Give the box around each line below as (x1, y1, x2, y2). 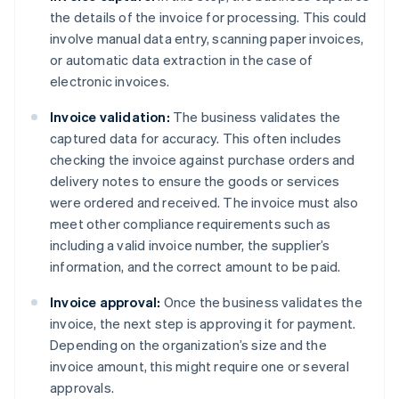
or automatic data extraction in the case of (50, 51, 313, 69)
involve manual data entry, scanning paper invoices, (50, 29, 364, 48)
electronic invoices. (50, 72, 169, 91)
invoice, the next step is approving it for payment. (50, 314, 356, 333)
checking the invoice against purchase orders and (50, 151, 355, 169)
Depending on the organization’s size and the (50, 336, 327, 354)
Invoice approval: (50, 293, 161, 312)
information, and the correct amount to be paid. (50, 257, 341, 276)
